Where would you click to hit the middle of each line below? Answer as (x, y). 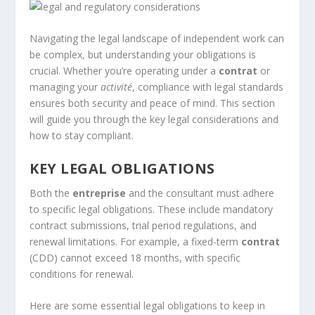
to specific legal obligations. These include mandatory (152, 209)
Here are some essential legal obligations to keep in (148, 306)
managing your (65, 87)
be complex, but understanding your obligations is (143, 55)
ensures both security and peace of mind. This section (153, 103)
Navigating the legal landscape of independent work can (157, 39)
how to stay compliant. (82, 136)
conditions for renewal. (82, 274)
